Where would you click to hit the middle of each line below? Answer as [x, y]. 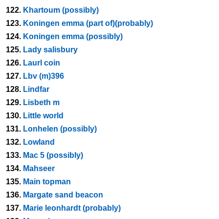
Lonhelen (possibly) [60, 129]
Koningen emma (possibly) [73, 36]
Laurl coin [42, 63]
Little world [43, 116]
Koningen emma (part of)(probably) [88, 23]
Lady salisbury [50, 50]
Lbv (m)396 [44, 76]
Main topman [47, 182]
